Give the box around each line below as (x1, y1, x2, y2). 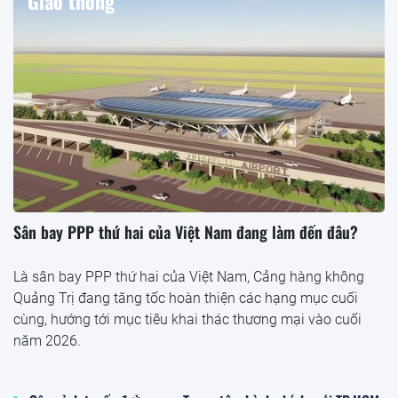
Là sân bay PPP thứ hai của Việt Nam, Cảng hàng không (13, 267, 364, 285)
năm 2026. (13, 331, 81, 349)
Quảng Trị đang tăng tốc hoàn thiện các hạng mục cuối (13, 289, 358, 306)
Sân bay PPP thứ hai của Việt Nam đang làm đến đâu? (13, 219, 358, 243)
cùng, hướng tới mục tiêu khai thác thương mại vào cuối (13, 310, 362, 328)
